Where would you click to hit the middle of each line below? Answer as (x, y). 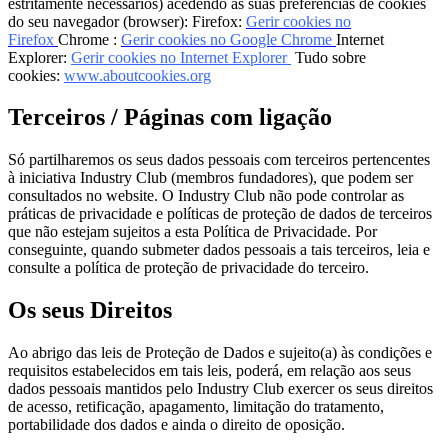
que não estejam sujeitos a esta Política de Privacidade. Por (192, 232)
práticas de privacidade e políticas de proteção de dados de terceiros (220, 214)
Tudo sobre (330, 57)
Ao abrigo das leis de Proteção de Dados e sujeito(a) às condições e (220, 353)
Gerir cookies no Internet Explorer (181, 57)
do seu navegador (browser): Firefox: (127, 21)
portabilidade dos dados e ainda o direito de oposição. (176, 425)
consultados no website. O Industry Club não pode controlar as (206, 196)
